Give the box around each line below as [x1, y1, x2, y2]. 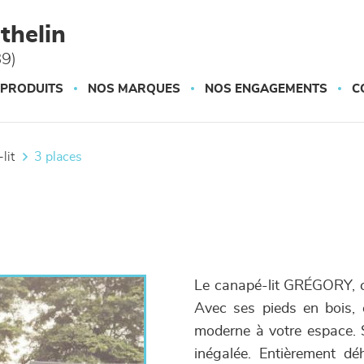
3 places [42, 150, 82, 163]
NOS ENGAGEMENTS [205, 83, 327, 95]
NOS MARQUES [88, 83, 180, 95]
